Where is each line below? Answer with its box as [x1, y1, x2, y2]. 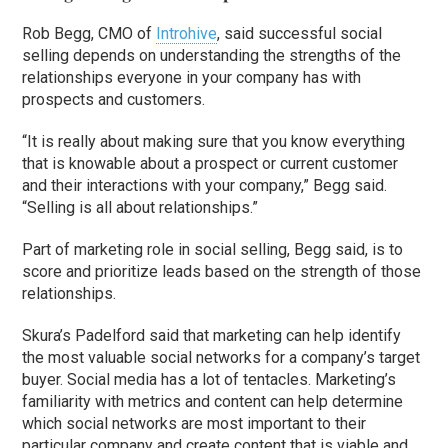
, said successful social [217, 24, 383, 44]
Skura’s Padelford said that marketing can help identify [22, 326, 402, 346]
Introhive [156, 24, 218, 44]
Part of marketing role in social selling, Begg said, [22, 240, 373, 260]
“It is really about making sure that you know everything [22, 132, 406, 152]
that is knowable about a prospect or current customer [22, 154, 399, 174]
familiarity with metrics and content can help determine [22, 392, 404, 412]
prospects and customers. [22, 90, 206, 110]
